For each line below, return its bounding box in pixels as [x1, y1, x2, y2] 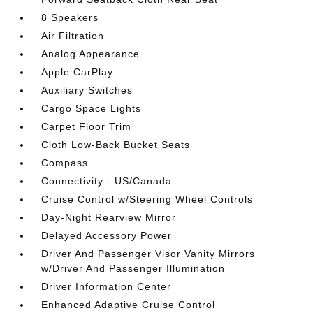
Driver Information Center [41, 281, 172, 292]
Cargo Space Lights [41, 103, 142, 114]
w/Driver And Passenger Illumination [41, 263, 226, 274]
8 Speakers [41, 12, 99, 23]
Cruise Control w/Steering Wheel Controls [41, 194, 254, 205]
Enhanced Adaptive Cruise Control [41, 299, 216, 310]
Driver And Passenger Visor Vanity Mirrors [41, 248, 256, 259]
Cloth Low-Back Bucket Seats [41, 139, 191, 150]
